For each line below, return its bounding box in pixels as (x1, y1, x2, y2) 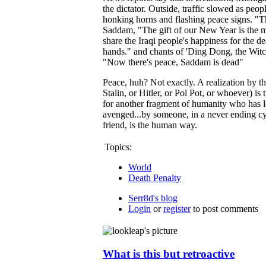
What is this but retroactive (103, 247, 235, 260)
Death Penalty (128, 173, 181, 183)
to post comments (191, 204, 258, 214)
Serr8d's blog (128, 193, 178, 203)
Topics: (104, 142, 132, 152)
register (163, 204, 191, 214)
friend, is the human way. (103, 120, 197, 130)
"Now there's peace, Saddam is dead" (103, 57, 243, 67)
